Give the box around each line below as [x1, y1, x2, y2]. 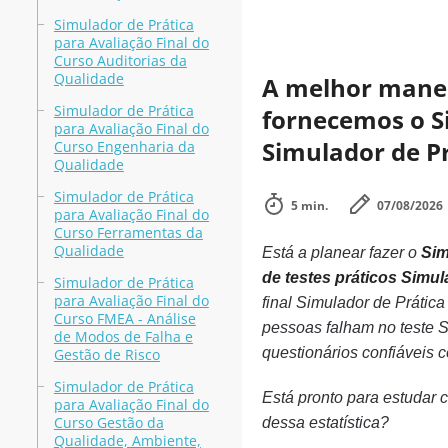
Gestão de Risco [53, 345, 160, 364]
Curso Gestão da [53, 413, 164, 432]
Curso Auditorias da [53, 51, 187, 70]
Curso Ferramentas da [53, 223, 203, 242]
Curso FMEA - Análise [53, 309, 196, 328]
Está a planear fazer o [261, 244, 421, 261]
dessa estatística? [261, 414, 389, 431]
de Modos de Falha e [53, 327, 193, 346]
